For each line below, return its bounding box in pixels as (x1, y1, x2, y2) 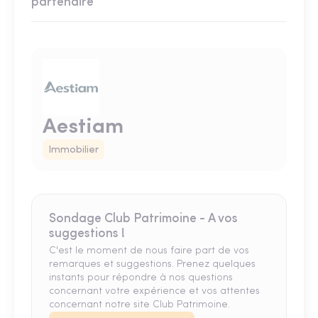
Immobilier (48, 145, 99, 156)
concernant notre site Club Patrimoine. (49, 300, 230, 311)
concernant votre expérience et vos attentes (49, 286, 260, 297)
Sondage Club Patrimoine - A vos (49, 213, 238, 226)
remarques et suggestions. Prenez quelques (49, 259, 256, 270)
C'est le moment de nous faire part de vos (49, 246, 249, 257)
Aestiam (43, 116, 124, 139)
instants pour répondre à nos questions (49, 273, 233, 284)
